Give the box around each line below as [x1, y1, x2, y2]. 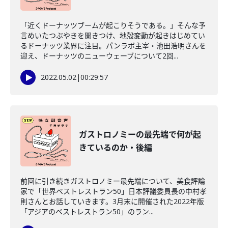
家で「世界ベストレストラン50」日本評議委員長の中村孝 [20, 186, 207, 196]
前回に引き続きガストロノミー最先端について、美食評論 [20, 176, 205, 186]
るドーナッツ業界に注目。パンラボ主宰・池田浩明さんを [20, 41, 206, 50]
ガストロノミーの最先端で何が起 [79, 129, 201, 140]
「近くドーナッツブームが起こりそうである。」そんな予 [20, 20, 206, 30]
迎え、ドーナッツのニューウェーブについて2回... [20, 51, 178, 61]
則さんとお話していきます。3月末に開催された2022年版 [20, 196, 204, 206]
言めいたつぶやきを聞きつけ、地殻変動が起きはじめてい [20, 31, 205, 40]
